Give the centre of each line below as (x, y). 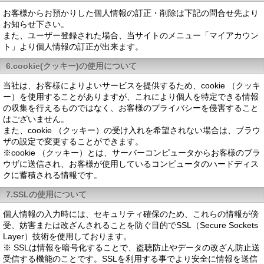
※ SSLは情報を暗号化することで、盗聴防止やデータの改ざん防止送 (131, 247)
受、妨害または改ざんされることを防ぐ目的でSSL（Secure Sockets (131, 225)
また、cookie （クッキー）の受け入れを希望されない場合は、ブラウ (132, 130)
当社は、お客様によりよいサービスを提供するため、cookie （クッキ (132, 85)
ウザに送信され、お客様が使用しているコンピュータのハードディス (131, 164)
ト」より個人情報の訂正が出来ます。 (73, 47)
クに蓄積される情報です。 (52, 175)
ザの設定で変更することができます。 (73, 141)
